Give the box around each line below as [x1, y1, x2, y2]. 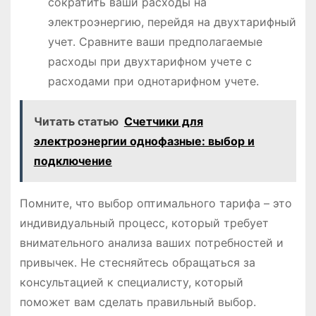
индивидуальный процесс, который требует [19, 215, 269, 230]
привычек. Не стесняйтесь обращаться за [19, 255, 255, 269]
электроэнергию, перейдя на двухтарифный [47, 14, 296, 29]
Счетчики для [123, 114, 203, 128]
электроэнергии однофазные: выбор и [33, 133, 255, 148]
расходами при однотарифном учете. [47, 73, 259, 88]
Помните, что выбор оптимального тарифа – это [19, 195, 292, 210]
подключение [33, 153, 112, 168]
